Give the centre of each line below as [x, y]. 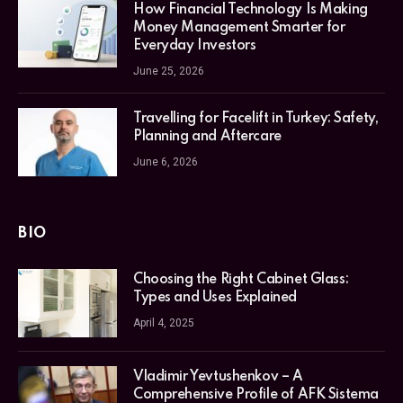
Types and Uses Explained [215, 298]
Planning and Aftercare [207, 137]
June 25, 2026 [169, 72]
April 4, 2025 [164, 323]
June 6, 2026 [166, 162]
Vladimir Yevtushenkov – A [218, 377]
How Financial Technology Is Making [251, 10]
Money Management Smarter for [239, 28]
